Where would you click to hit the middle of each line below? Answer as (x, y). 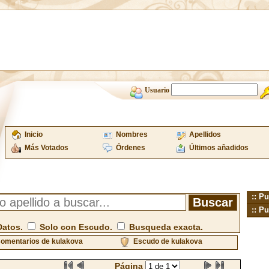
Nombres (131, 134)
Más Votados (46, 148)
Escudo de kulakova (168, 241)
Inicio (33, 134)
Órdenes (130, 148)
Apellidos (205, 134)
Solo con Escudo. (76, 227)
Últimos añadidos (219, 148)
